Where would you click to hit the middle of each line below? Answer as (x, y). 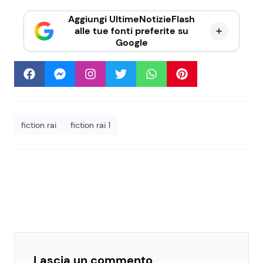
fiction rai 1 (90, 125)
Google (131, 42)
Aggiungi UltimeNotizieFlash (131, 19)
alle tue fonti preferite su (131, 31)
